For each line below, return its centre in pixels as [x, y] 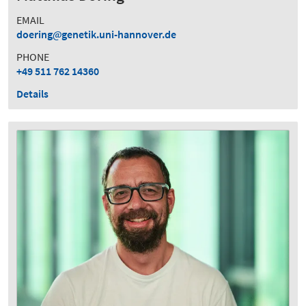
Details [32, 93]
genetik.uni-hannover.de [119, 34]
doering [34, 34]
